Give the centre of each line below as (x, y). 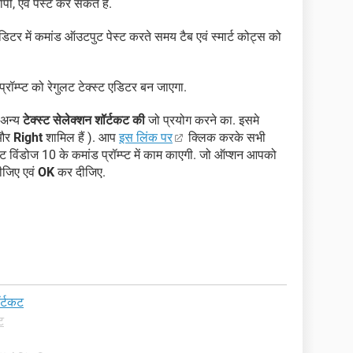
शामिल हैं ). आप (81, 138)
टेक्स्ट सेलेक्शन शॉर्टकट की (84, 121)
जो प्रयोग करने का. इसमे (202, 121)
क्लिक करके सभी (225, 138)
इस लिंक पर (146, 138)
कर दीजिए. (80, 173)
